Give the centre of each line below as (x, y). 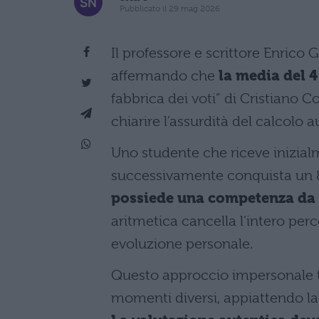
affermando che (165, 75)
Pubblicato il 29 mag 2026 (170, 9)
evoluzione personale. (182, 244)
